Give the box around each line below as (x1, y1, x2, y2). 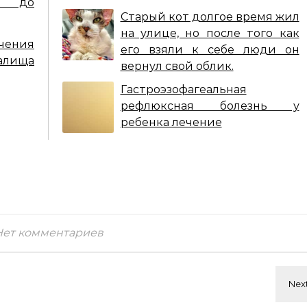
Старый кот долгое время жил (120, 10, 299, 23)
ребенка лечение (120, 116, 222, 129)
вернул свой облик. (120, 60, 234, 73)
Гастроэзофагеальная (120, 83, 247, 96)
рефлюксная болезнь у (120, 99, 299, 112)
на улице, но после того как (120, 27, 299, 40)
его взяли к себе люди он (120, 43, 299, 56)
